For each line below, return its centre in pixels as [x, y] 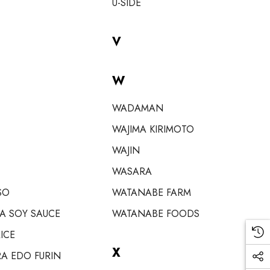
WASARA [132, 171]
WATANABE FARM [152, 193]
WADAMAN [138, 108]
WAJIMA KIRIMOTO [153, 129]
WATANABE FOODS [156, 214]
